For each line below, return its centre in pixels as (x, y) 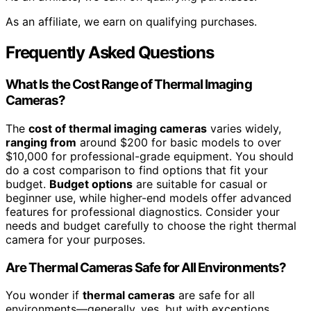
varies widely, (244, 128)
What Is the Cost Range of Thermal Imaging (129, 85)
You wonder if (44, 295)
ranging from (41, 142)
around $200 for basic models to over (179, 142)
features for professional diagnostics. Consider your (143, 211)
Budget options (91, 184)
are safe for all (215, 295)
